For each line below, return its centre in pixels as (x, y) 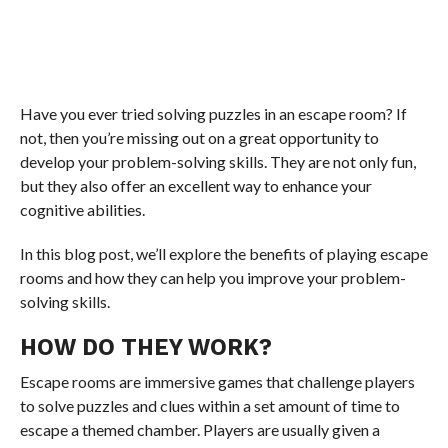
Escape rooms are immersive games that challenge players (217, 381)
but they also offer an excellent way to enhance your (195, 185)
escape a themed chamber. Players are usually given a (199, 429)
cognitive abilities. (82, 209)
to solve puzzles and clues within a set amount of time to (209, 405)
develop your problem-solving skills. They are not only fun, (217, 161)
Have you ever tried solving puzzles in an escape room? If (213, 113)
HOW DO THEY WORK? (145, 346)
